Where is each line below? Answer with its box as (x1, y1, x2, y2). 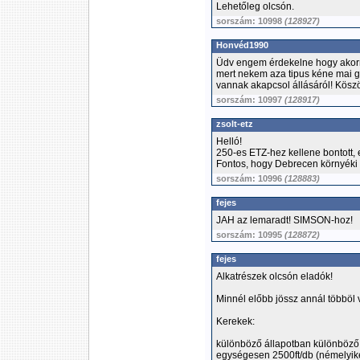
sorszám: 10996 (216, 174, 284, 183)
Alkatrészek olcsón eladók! (216, 271, 333, 282)
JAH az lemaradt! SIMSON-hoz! (216, 215, 353, 226)
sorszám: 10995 (216, 230, 284, 239)
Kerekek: (216, 316, 255, 327)
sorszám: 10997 (216, 95, 284, 104)
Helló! (216, 136, 242, 147)
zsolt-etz (216, 119, 253, 129)
